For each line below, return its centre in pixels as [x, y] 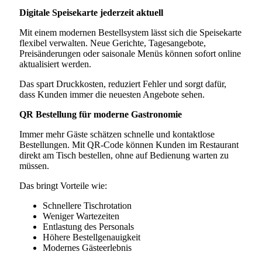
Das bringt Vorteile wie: [63, 185]
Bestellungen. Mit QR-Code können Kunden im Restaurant [129, 144]
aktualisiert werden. [55, 64]
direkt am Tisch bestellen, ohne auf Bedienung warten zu [124, 155]
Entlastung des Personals [88, 226]
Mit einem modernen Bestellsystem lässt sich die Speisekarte [130, 32]
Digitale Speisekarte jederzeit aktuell [91, 12]
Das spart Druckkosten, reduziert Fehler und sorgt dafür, [123, 84]
